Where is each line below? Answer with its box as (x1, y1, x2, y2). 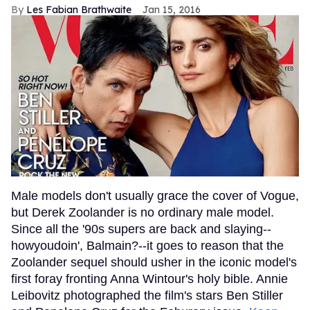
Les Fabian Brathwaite (26, 3, 131, 16)
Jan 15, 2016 (143, 3, 201, 16)
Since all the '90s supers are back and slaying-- (11, 221, 271, 236)
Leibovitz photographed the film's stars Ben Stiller (11, 288, 283, 302)
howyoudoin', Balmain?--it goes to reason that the (11, 238, 284, 253)
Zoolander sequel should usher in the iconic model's (11, 255, 297, 269)
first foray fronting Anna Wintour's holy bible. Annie (11, 271, 288, 286)
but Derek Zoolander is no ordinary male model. (11, 205, 274, 219)
